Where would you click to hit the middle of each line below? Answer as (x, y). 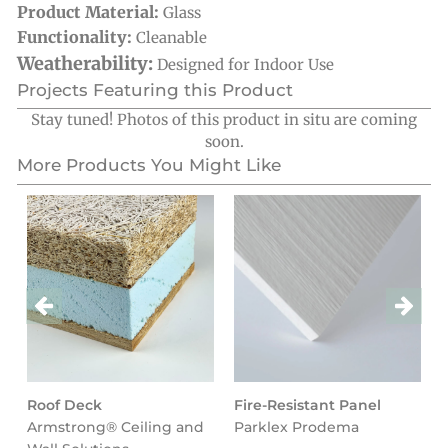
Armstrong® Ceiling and (115, 426)
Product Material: (90, 12)
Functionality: (76, 37)
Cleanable (171, 37)
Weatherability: (87, 63)
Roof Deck (64, 404)
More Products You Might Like (149, 165)
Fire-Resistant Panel (307, 404)
